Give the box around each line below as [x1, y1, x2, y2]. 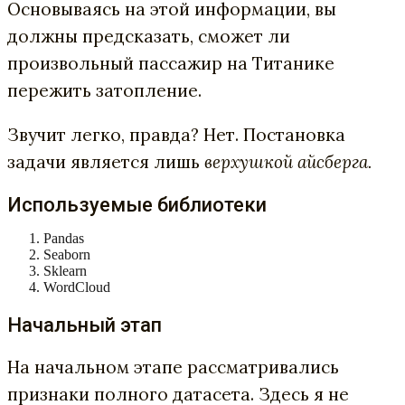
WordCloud [43, 278, 110, 295]
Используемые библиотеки [7, 193, 267, 216]
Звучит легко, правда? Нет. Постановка [7, 123, 345, 146]
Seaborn [43, 246, 90, 262]
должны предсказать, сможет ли [7, 24, 290, 47]
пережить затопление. [7, 79, 202, 101]
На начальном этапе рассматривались [7, 355, 339, 378]
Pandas [43, 230, 84, 246]
